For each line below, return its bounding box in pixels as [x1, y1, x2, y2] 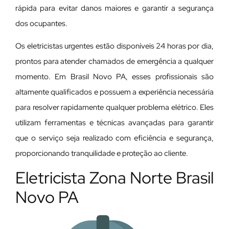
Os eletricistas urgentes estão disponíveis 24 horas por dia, [15, 40, 214, 51]
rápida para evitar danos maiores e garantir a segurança [15, 3, 214, 13]
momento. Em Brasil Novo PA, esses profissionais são [15, 71, 214, 82]
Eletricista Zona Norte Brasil [15, 167, 214, 189]
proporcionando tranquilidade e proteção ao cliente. [15, 148, 188, 158]
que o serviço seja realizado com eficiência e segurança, [15, 132, 214, 143]
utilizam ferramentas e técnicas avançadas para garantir [15, 117, 214, 128]
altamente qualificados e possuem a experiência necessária [15, 86, 214, 97]
